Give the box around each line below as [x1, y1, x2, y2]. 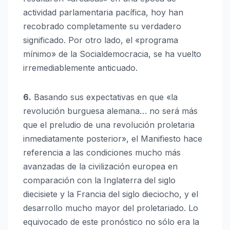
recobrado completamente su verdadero [23, 21, 181, 32]
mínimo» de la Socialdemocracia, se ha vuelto [23, 49, 201, 60]
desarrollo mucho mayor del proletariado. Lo [23, 203, 198, 214]
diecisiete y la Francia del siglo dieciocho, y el [23, 189, 198, 200]
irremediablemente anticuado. [23, 63, 138, 73]
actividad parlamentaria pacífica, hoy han [23, 7, 183, 18]
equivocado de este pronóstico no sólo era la [23, 217, 199, 227]
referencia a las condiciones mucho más [23, 147, 181, 158]
